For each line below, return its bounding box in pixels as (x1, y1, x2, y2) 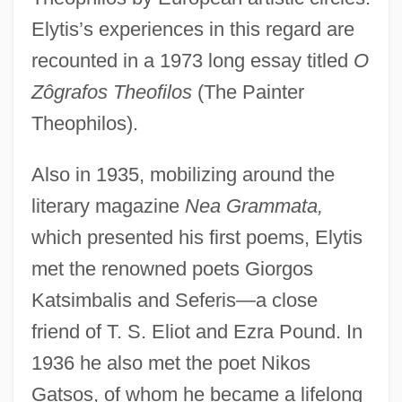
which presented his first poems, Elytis (31, 225, 363, 249)
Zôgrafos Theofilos (31, 80, 192, 103)
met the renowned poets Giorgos (31, 257, 313, 280)
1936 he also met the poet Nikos (31, 351, 310, 374)
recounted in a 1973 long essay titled (31, 48, 354, 72)
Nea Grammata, (184, 194, 323, 217)
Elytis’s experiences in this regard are (31, 17, 354, 40)
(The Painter (191, 80, 304, 103)
